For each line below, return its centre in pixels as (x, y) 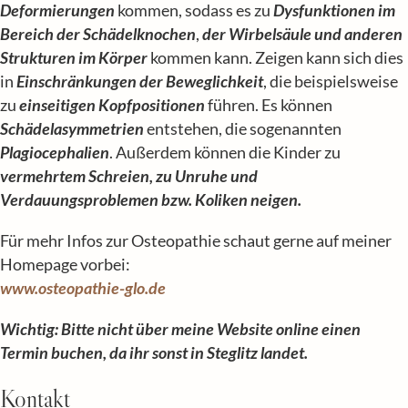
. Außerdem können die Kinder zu (225, 152)
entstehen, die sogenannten (243, 128)
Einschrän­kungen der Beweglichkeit (140, 81)
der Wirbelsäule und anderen (302, 34)
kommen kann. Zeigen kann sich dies (275, 57)
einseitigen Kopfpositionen (112, 105)
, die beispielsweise (331, 81)
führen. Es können (269, 105)
